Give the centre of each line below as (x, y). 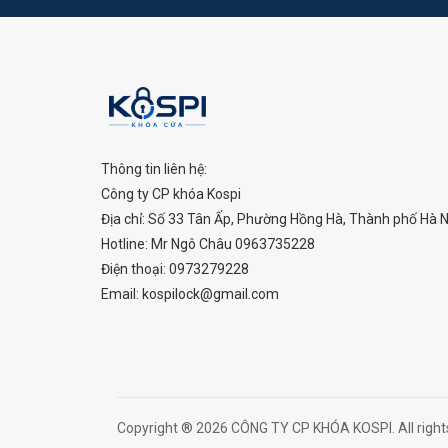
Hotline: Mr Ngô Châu (168, 243)
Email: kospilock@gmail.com (190, 293)
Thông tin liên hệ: (154, 168)
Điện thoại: (135, 268)
